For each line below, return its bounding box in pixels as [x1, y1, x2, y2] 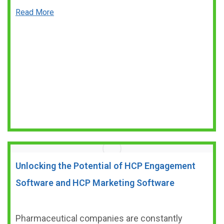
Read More [15, 7, 54, 17]
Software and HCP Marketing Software [15, 177, 174, 188]
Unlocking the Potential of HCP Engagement [15, 160, 195, 171]
